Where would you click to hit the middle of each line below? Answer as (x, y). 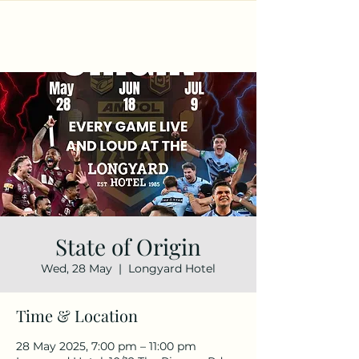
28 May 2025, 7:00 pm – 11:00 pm (106, 346)
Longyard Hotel (172, 268)
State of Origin (128, 246)
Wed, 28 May (77, 268)
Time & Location (77, 315)
